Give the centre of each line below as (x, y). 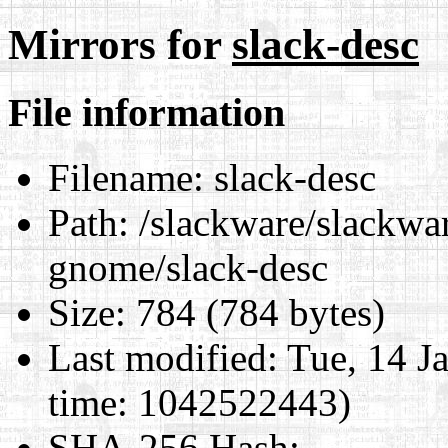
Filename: (126, 177)
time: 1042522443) (199, 402)
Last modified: (163, 357)
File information (146, 112)
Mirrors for (120, 44)
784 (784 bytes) (255, 312)
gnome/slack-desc (188, 267)
